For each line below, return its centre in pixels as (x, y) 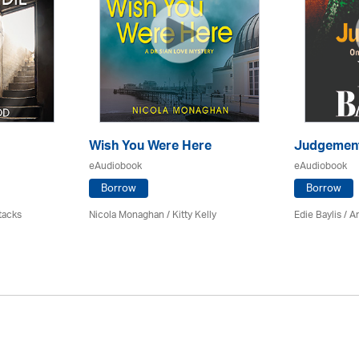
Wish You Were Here (150, 147)
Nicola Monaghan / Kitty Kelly (153, 215)
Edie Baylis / (322, 215)
